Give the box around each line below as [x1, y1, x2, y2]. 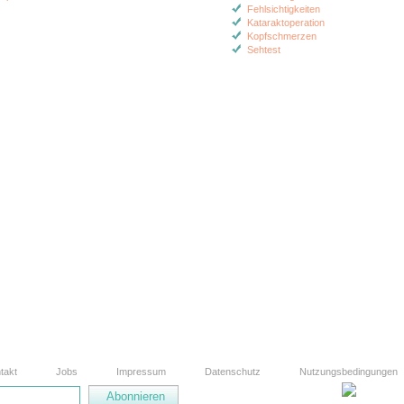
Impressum [116, 366, 166, 377]
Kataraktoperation [246, 17, 325, 28]
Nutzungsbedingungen [299, 366, 398, 377]
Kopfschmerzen [246, 31, 317, 41]
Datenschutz [205, 366, 261, 377]
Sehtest [246, 44, 280, 55]
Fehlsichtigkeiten [246, 4, 320, 14]
